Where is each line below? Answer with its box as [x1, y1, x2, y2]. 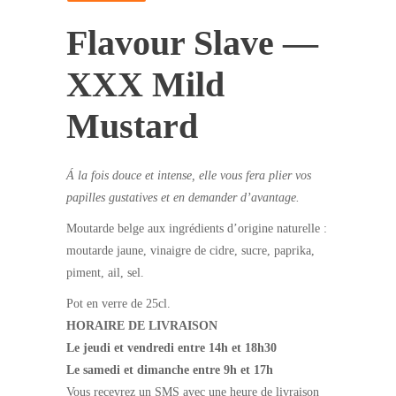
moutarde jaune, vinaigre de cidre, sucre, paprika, [66, 243, 315, 257]
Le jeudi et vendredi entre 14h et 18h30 [66, 340, 277, 354]
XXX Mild [66, 64, 225, 104]
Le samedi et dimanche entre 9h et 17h [66, 362, 273, 377]
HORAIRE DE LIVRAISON [66, 318, 217, 332]
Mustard [66, 105, 198, 146]
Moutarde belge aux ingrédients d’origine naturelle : [66, 221, 327, 235]
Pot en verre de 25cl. [66, 296, 171, 310]
